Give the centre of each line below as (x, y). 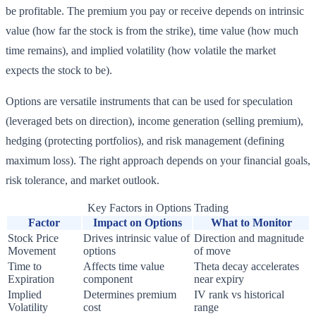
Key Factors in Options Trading (158, 208)
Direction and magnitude (249, 238)
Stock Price (33, 238)
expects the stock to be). (59, 71)
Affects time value (124, 267)
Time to (25, 267)
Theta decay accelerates (247, 267)
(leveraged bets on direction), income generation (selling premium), (154, 121)
